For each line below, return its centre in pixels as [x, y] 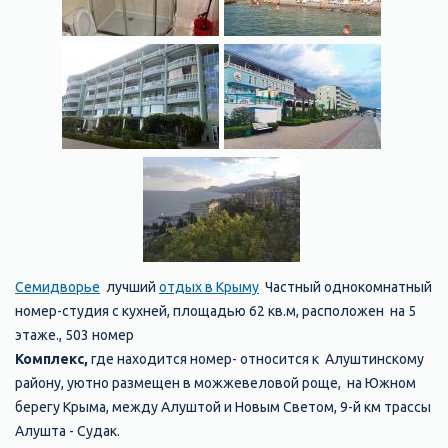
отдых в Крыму [209, 287]
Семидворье [57, 287]
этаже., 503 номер [76, 335]
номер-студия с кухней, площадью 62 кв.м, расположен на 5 [215, 311]
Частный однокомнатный [345, 287]
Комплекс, [51, 359]
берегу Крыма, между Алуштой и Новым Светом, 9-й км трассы [223, 407]
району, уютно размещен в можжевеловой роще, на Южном [215, 383]
